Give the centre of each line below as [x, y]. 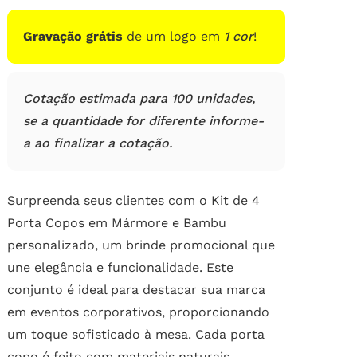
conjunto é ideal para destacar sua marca [136, 290]
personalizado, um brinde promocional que [141, 245]
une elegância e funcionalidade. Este [120, 268]
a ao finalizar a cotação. [97, 143]
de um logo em [173, 37]
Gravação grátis [73, 37]
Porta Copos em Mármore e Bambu [116, 223]
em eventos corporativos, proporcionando [138, 312]
